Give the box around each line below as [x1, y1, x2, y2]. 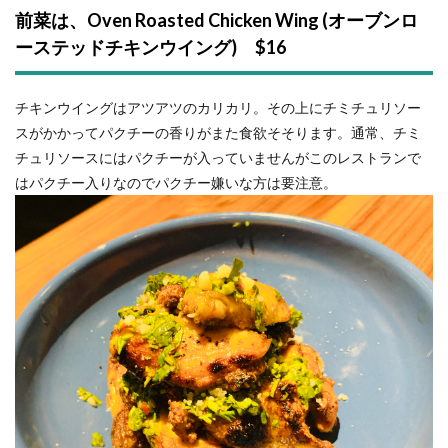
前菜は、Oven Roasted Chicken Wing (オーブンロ [15, 8, 418, 31]
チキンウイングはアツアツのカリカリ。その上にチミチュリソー [15, 98, 421, 116]
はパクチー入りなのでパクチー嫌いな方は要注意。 [15, 173, 337, 191]
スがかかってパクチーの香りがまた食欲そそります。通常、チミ [15, 123, 421, 141]
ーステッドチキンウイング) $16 [15, 35, 286, 58]
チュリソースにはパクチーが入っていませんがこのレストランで [15, 148, 421, 166]
